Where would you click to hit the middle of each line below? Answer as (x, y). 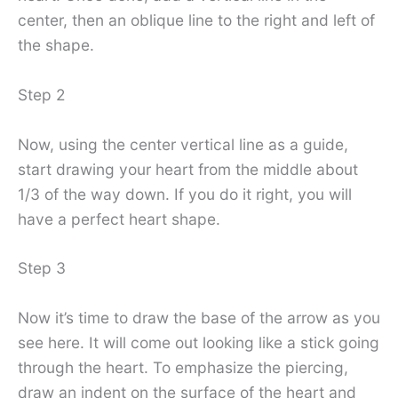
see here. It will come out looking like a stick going (199, 342)
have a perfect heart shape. (119, 219)
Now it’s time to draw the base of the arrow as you (199, 317)
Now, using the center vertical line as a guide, (183, 144)
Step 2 (41, 94)
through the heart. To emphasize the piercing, (183, 367)
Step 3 (42, 268)
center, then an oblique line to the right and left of (196, 20)
